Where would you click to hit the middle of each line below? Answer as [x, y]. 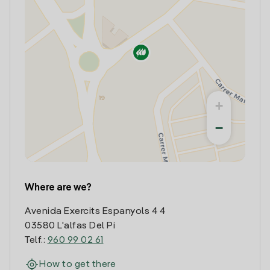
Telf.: [36, 240]
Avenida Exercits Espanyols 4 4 [95, 212]
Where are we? [58, 188]
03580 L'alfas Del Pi [70, 226]
